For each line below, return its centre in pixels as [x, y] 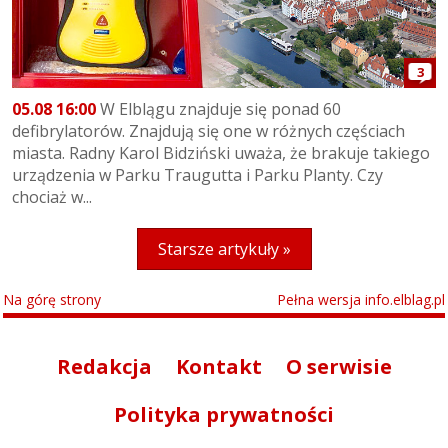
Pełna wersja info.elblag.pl [361, 299]
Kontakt [218, 366]
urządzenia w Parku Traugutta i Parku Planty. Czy [197, 174]
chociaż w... [52, 196]
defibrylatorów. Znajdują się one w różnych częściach [208, 130]
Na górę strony [52, 299]
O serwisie [338, 366]
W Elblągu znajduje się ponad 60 [218, 108]
